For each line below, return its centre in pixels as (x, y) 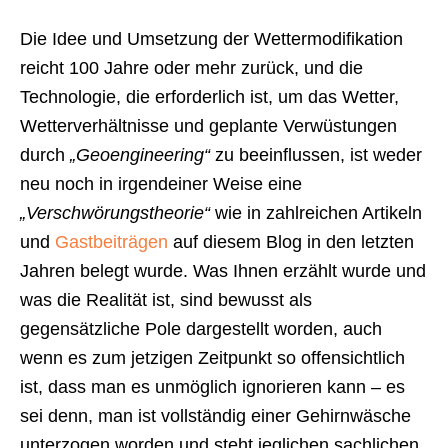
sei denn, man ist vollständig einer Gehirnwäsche (215, 416)
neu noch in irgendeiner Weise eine (161, 184)
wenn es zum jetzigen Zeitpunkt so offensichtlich (212, 358)
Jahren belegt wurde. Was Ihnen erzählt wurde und (223, 271)
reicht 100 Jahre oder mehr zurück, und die (191, 68)
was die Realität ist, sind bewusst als (166, 300)
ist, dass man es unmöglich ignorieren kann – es (212, 387)
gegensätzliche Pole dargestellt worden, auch (201, 329)
